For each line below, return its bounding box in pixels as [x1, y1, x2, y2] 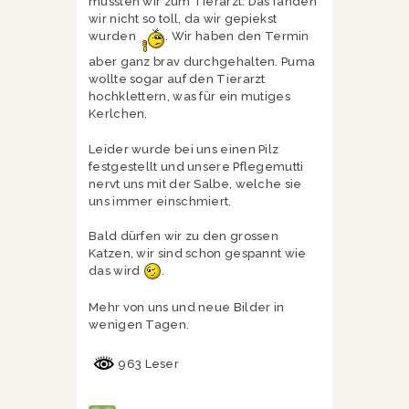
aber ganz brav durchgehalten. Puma [89, 55, 316, 69]
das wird [89, 264, 143, 278]
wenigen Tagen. [89, 317, 190, 331]
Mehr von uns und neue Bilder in [89, 299, 285, 314]
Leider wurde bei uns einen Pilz [89, 142, 279, 156]
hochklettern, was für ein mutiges [89, 89, 290, 104]
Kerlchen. [89, 107, 148, 121]
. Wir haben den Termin [165, 29, 309, 44]
